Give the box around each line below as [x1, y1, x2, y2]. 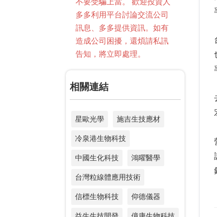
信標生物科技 [75, 192, 119, 201]
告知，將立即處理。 [75, 50, 145, 59]
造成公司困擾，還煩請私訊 [75, 37, 169, 46]
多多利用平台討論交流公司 [75, 11, 169, 19]
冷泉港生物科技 [75, 134, 126, 143]
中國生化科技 [75, 154, 119, 162]
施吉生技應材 [116, 115, 160, 124]
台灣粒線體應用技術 [75, 173, 140, 182]
